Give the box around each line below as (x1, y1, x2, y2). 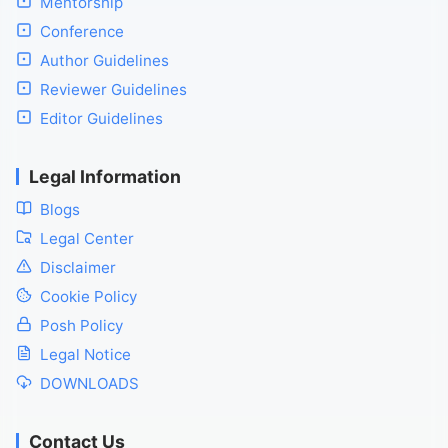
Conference (40, 22, 124, 41)
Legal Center (40, 229, 134, 248)
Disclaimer (40, 258, 116, 277)
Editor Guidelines (40, 109, 163, 128)
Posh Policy (40, 316, 123, 335)
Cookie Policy (40, 287, 137, 306)
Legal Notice (40, 345, 131, 364)
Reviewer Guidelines (40, 80, 187, 99)
